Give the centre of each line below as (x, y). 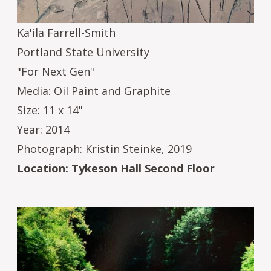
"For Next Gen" (56, 71)
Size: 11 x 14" (50, 110)
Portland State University (83, 52)
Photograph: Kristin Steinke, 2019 (104, 149)
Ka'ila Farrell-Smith (66, 32)
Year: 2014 (43, 129)
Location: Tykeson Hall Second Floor (116, 168)
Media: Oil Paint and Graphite (94, 90)
